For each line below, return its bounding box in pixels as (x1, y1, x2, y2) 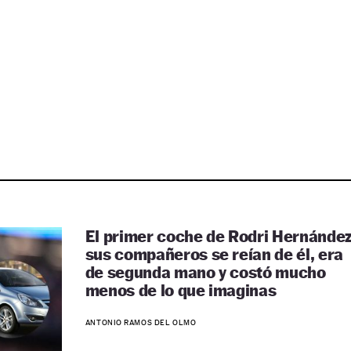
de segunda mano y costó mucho (85, 262, 326, 282)
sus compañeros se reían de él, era (85, 244, 343, 264)
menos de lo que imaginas (85, 280, 277, 300)
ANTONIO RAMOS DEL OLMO (85, 317, 197, 327)
